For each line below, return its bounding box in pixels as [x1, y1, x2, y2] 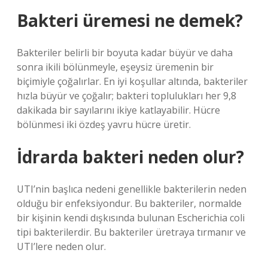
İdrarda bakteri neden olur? [17, 145, 244, 168]
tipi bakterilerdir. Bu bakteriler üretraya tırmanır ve [17, 226, 246, 239]
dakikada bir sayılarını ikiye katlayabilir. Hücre [17, 103, 220, 117]
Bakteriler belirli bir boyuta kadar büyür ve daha [17, 46, 233, 59]
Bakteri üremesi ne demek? [17, 9, 243, 32]
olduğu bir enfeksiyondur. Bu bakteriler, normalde [17, 197, 242, 210]
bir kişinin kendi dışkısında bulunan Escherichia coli [17, 211, 245, 224]
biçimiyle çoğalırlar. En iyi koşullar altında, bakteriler [17, 75, 248, 88]
